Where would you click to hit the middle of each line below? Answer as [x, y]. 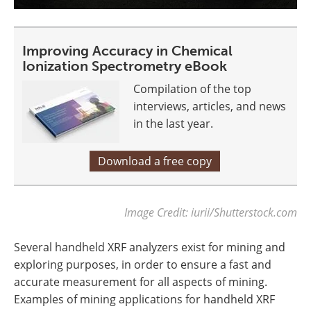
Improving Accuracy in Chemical [127, 50]
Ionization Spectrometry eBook [125, 66]
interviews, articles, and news [210, 106]
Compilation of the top [192, 89]
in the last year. [173, 123]
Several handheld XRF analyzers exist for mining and [150, 247]
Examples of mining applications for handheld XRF [144, 299]
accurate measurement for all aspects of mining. [141, 281]
